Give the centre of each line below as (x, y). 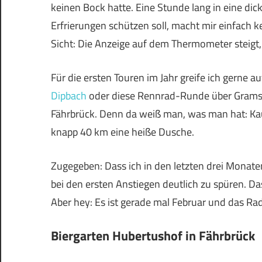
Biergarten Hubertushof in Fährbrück (153, 235)
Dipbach (69, 95)
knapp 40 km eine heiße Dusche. (123, 132)
